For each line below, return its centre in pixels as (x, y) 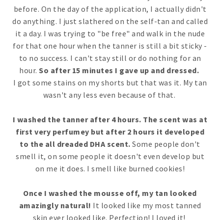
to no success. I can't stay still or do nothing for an (110, 58)
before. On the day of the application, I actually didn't (110, 9)
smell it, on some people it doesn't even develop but (110, 156)
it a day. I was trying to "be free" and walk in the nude (110, 33)
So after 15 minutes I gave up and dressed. (120, 70)
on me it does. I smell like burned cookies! (110, 168)
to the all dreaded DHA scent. (75, 144)
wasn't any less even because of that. (110, 95)
